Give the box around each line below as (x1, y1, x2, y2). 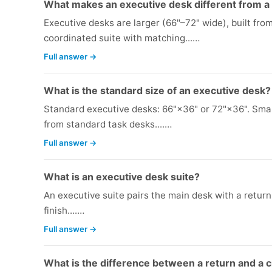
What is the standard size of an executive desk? (44, 84, 271, 97)
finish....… (44, 205, 84, 217)
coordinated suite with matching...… (44, 32, 200, 44)
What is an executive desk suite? (44, 171, 200, 183)
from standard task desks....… (44, 118, 172, 131)
